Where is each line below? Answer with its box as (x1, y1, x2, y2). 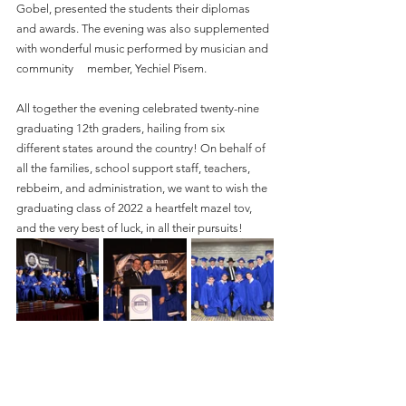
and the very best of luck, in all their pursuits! (16, 221, 246, 235)
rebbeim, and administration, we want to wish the (16, 181, 270, 195)
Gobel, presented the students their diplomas (16, 2, 253, 15)
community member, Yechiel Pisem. (16, 62, 207, 75)
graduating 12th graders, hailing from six (16, 121, 238, 135)
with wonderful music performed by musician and (16, 42, 271, 55)
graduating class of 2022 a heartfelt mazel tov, (16, 201, 255, 215)
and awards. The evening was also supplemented (16, 22, 272, 35)
